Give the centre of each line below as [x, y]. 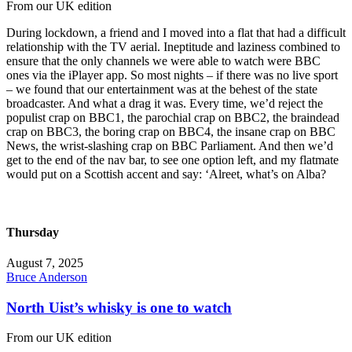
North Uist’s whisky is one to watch [119, 307]
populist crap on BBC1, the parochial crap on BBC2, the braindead [173, 118]
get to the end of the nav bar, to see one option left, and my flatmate [172, 160]
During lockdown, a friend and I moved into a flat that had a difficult [176, 33]
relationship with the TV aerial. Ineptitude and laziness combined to [173, 47]
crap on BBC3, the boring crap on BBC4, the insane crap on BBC [171, 132]
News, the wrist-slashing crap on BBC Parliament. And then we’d [170, 146]
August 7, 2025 [45, 262]
